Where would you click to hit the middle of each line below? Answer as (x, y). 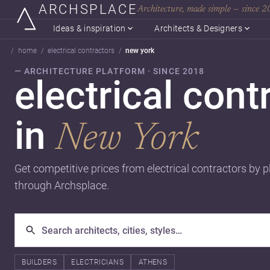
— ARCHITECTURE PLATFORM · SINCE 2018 (110, 71)
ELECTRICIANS (98, 262)
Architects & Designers (198, 28)
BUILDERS (39, 262)
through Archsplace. (62, 185)
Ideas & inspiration (89, 28)
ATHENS (153, 262)
